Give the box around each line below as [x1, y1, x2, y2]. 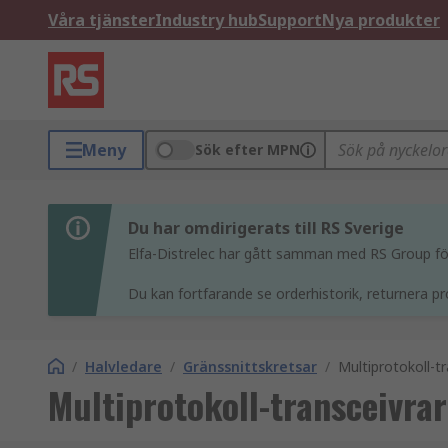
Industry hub [155, 9, 258, 31]
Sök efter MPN [195, 140, 300, 159]
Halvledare [85, 357, 162, 376]
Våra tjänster [48, 9, 155, 31]
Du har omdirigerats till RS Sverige [128, 217, 404, 239]
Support [258, 9, 322, 31]
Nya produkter [322, 9, 440, 31]
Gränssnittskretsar [183, 357, 317, 376]
